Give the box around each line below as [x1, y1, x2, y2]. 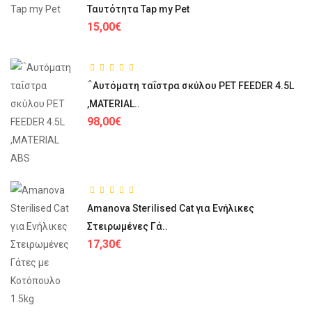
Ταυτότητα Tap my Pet [87, 3, 189, 15]
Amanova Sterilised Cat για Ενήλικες [87, 202, 254, 214]
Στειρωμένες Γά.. [87, 220, 168, 232]
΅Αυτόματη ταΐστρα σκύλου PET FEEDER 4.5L [87, 79, 294, 91]
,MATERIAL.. [87, 97, 140, 109]
